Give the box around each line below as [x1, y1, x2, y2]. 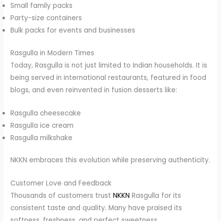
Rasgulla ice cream [10, 120, 74, 130]
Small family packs [10, 1, 73, 11]
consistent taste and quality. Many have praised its [10, 203, 183, 213]
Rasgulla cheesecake [10, 108, 81, 118]
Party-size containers [10, 13, 82, 23]
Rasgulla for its [130, 190, 182, 200]
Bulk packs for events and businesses [10, 26, 136, 36]
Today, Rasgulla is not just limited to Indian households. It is [10, 60, 208, 70]
